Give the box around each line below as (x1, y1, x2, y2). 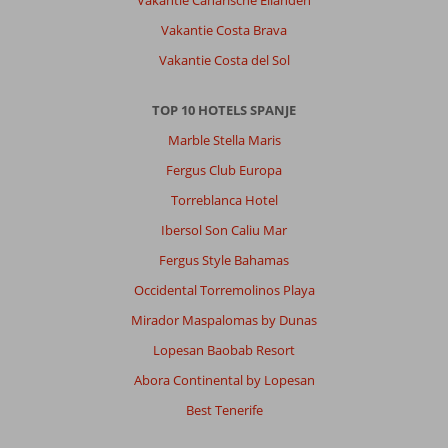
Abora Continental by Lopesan (133, 370, 315, 389)
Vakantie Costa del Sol (158, 50, 290, 69)
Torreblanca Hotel (170, 190, 278, 209)
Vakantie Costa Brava (161, 20, 287, 39)
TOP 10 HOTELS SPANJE (152, 100, 296, 119)
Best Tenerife (185, 400, 263, 419)
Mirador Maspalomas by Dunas (131, 310, 317, 329)
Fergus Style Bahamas (159, 250, 289, 269)
